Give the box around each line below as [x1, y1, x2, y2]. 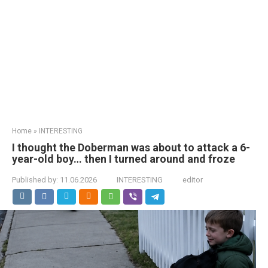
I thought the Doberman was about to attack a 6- [12, 141, 250, 154]
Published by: [12, 175, 58, 184]
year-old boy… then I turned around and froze [12, 153, 235, 165]
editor [182, 175, 203, 184]
